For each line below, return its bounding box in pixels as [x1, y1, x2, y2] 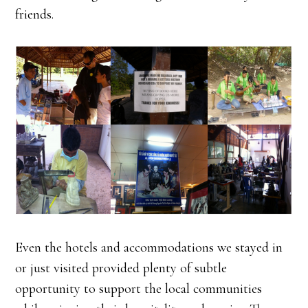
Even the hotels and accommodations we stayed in [15, 239, 283, 256]
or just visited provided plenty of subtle [15, 260, 228, 277]
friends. [15, 6, 54, 23]
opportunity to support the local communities [15, 280, 263, 298]
